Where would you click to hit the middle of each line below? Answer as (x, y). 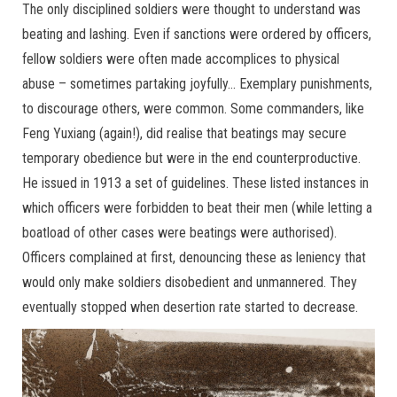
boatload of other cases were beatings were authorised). (179, 232)
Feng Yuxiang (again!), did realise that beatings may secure (184, 133)
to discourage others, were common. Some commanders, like (193, 108)
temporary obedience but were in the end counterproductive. (191, 158)
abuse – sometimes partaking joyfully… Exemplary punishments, (197, 83)
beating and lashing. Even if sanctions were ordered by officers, (197, 34)
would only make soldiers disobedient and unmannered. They (190, 282)
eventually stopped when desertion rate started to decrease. (190, 307)
